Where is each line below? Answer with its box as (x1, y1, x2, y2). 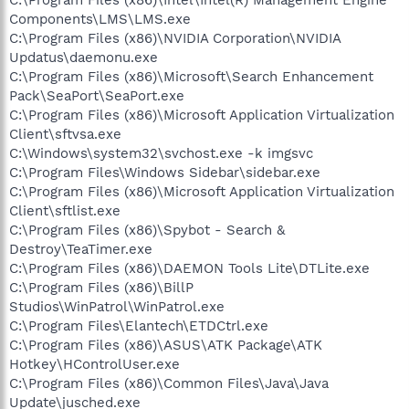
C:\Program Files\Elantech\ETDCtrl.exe (9, 317, 268, 334)
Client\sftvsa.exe (9, 125, 121, 142)
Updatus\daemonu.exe (9, 48, 158, 66)
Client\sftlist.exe (9, 202, 121, 219)
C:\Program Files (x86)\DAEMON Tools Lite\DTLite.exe (9, 259, 370, 277)
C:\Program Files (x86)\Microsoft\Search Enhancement (9, 68, 373, 85)
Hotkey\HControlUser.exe (9, 355, 180, 372)
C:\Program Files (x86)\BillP (9, 278, 194, 296)
